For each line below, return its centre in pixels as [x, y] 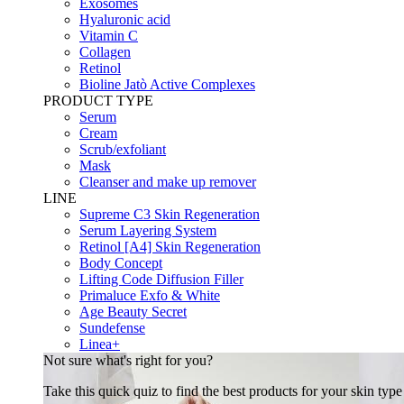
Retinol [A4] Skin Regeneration [170, 247]
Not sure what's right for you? [128, 360]
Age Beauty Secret [133, 312]
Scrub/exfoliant [123, 149]
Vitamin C [109, 36]
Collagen [105, 52]
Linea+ [100, 344]
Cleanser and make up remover [168, 182]
